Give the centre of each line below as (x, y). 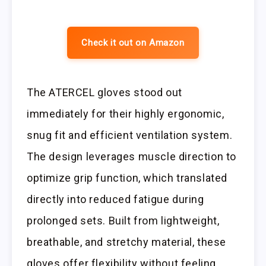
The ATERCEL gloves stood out (104, 92)
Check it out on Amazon (133, 42)
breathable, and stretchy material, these (127, 242)
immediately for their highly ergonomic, (126, 113)
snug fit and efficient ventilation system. (130, 135)
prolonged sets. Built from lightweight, (123, 220)
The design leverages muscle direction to (132, 156)
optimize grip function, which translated (127, 178)
